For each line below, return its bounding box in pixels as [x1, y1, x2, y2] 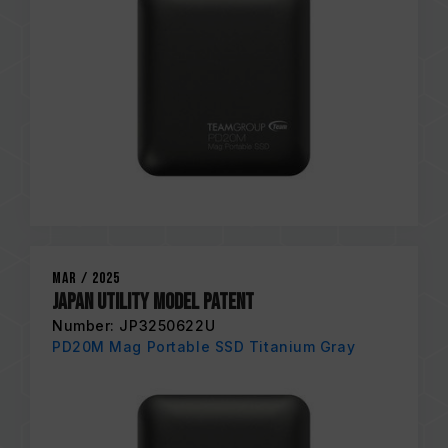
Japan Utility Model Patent [52, 288, 254, 316]
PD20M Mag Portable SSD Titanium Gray [52, 337, 356, 355]
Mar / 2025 [52, 268, 120, 288]
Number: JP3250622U [52, 316, 216, 334]
